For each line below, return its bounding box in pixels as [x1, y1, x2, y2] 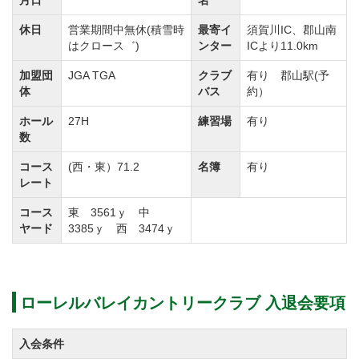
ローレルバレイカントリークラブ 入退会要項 [20, 294, 345, 312]
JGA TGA [68, 69, 115, 82]
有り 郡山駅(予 [247, 69, 329, 82]
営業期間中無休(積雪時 [68, 23, 184, 36]
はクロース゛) [68, 39, 139, 52]
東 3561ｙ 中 [68, 206, 161, 219]
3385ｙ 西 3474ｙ [68, 222, 175, 235]
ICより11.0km [247, 39, 318, 52]
